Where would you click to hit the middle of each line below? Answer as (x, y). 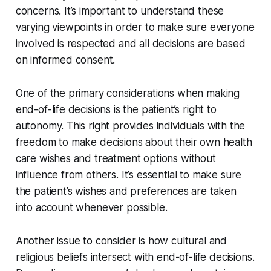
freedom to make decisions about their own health (134, 142)
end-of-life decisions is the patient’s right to (116, 110)
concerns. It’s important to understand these (120, 11)
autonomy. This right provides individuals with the (130, 126)
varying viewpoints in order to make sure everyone (135, 28)
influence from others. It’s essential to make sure (129, 175)
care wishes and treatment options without (116, 159)
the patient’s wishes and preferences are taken (126, 191)
